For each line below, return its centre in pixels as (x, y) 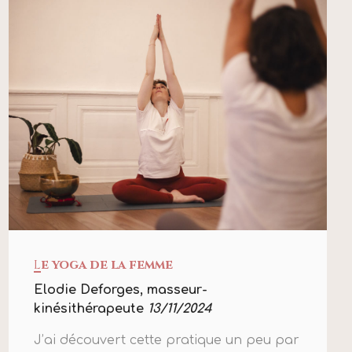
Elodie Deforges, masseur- (120, 290)
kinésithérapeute (90, 309)
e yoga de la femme (106, 265)
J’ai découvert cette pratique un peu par (166, 341)
